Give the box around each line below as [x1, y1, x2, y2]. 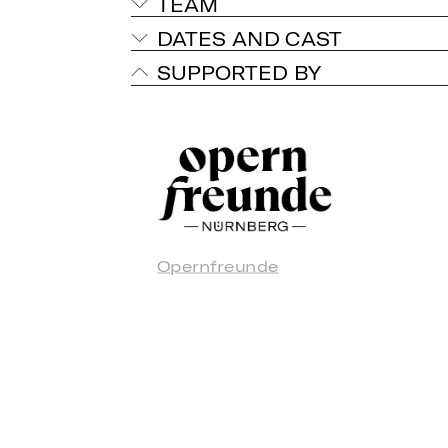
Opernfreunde [157, 255, 279, 275]
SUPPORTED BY [157, 60, 322, 84]
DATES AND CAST [157, 26, 343, 50]
